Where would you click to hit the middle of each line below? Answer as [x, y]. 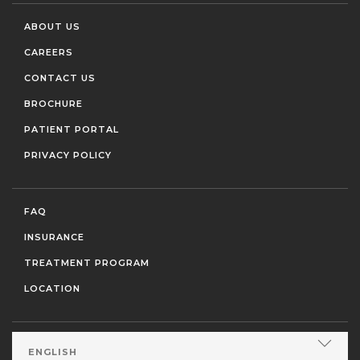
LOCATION [52, 288]
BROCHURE [53, 103]
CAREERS [49, 52]
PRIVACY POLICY [68, 155]
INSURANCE [54, 237]
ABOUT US [52, 26]
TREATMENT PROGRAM [87, 262]
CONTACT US [60, 78]
